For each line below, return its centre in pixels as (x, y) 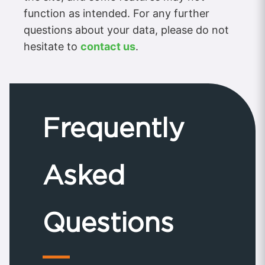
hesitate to (52, 47)
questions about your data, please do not (126, 30)
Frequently (113, 128)
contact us (108, 47)
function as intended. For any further (117, 14)
